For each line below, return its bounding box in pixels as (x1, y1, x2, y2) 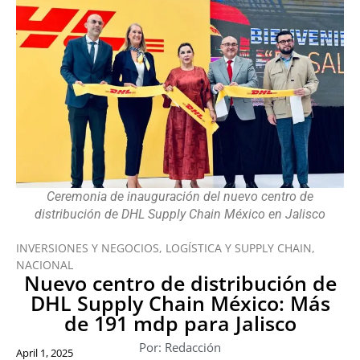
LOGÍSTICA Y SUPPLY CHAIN (166, 240, 312, 256)
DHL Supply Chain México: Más (30, 289, 330, 317)
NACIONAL (16, 257, 73, 273)
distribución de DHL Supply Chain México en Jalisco (35, 207, 325, 223)
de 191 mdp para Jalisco (63, 309, 297, 337)
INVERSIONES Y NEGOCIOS (16, 240, 159, 256)
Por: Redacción (139, 339, 221, 356)
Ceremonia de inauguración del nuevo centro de (47, 189, 313, 205)
